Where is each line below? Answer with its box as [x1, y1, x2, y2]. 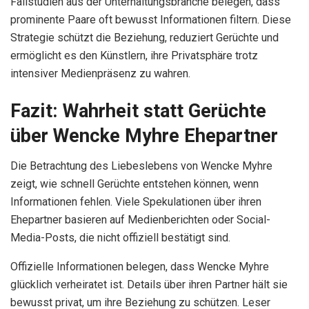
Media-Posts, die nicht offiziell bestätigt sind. [10, 231, 230, 245]
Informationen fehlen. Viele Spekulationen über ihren [10, 195, 261, 209]
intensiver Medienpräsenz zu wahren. [10, 67, 190, 81]
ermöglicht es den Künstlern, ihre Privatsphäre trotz [10, 49, 258, 63]
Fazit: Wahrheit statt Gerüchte [10, 99, 266, 122]
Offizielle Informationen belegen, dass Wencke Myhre [10, 260, 269, 274]
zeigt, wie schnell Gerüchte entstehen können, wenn [10, 177, 259, 191]
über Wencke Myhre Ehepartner [10, 124, 278, 147]
